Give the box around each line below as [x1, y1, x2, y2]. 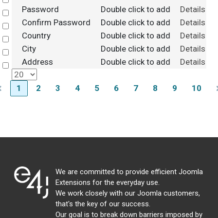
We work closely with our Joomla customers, [55, 189, 200, 198]
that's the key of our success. [55, 200, 150, 208]
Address [21, 57, 53, 67]
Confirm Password [21, 18, 91, 27]
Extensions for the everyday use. [55, 178, 160, 187]
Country [21, 31, 51, 40]
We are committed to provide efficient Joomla [55, 167, 203, 176]
